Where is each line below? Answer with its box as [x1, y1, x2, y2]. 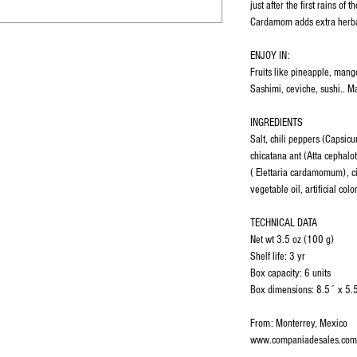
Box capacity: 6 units [250, 267, 331, 280]
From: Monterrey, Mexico [250, 317, 347, 330]
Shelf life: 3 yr [250, 250, 305, 263]
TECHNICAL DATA [250, 217, 317, 229]
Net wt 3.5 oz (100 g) [250, 233, 334, 246]
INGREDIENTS [250, 116, 303, 129]
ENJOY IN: [250, 49, 290, 62]
